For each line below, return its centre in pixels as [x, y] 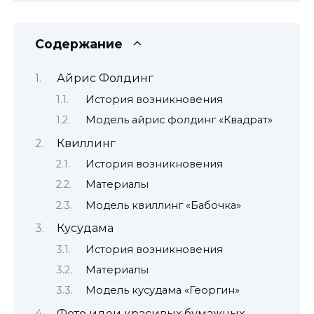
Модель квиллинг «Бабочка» [163, 205]
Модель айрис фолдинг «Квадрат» [179, 120]
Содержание [79, 43]
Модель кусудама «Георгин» [162, 291]
